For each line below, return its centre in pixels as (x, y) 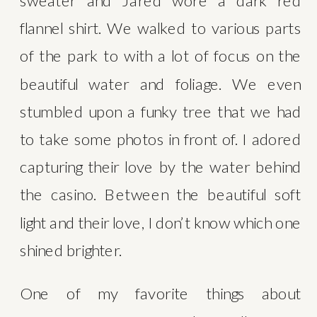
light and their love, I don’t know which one (160, 222)
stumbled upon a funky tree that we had (160, 111)
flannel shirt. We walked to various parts (160, 28)
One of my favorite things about (160, 293)
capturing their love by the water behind (160, 167)
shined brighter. (72, 250)
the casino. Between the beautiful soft (160, 194)
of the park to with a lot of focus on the (160, 56)
